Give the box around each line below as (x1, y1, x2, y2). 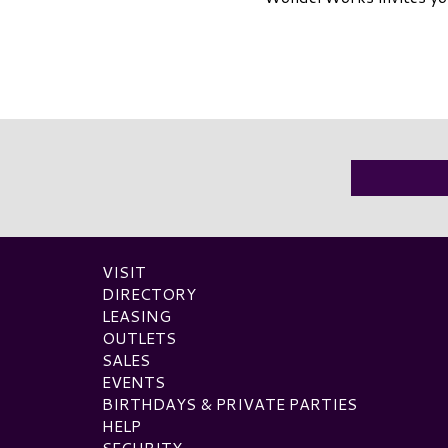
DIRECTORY (102, 281, 196, 305)
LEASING (102, 303, 171, 327)
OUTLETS (102, 325, 176, 349)
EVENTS (102, 369, 165, 393)
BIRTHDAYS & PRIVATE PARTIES (102, 391, 357, 415)
